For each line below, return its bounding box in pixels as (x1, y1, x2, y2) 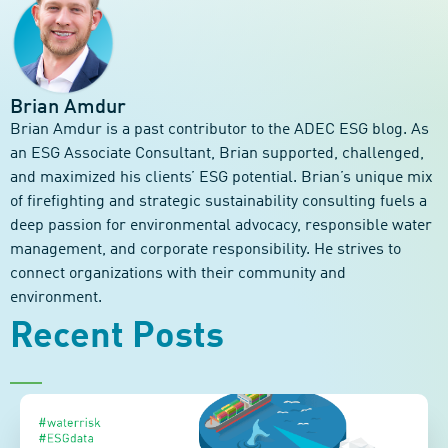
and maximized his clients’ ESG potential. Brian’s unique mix (10, 170, 433, 186)
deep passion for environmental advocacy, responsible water (10, 218, 432, 234)
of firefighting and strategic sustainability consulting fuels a (10, 194, 427, 210)
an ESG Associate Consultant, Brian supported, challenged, (10, 146, 424, 162)
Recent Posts (10, 319, 224, 355)
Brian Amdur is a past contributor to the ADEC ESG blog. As (10, 122, 429, 138)
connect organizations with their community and (10, 266, 346, 282)
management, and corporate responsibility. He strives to (10, 242, 401, 258)
